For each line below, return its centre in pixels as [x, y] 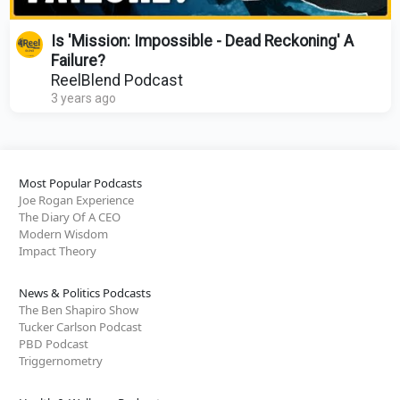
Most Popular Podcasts [80, 183]
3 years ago [83, 98]
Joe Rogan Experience [76, 200]
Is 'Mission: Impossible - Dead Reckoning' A [202, 41]
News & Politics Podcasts [85, 292]
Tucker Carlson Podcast [80, 326]
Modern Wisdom [63, 233]
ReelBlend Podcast [117, 80]
